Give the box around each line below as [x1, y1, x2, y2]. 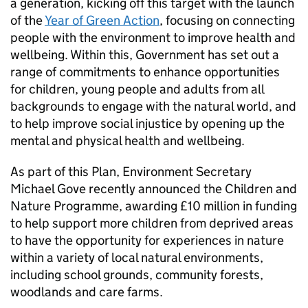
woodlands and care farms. [10, 284, 163, 300]
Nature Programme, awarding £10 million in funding [10, 198, 297, 214]
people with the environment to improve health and [10, 30, 296, 45]
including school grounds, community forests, [10, 267, 263, 283]
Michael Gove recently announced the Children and [10, 181, 297, 197]
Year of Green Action [45, 12, 159, 28]
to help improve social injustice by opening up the [10, 115, 285, 131]
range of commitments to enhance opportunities [10, 64, 280, 80]
